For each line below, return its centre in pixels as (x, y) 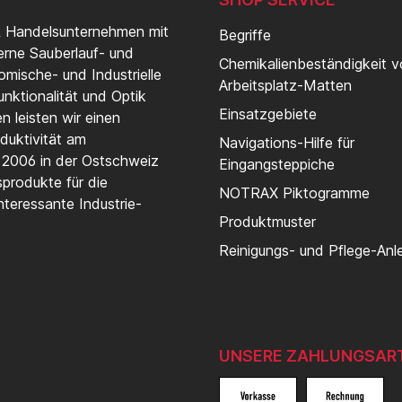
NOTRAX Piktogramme (294, 193)
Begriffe (245, 35)
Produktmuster (267, 222)
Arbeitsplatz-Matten (285, 86)
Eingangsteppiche (277, 165)
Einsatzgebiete (268, 114)
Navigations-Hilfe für (287, 143)
